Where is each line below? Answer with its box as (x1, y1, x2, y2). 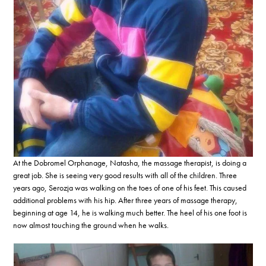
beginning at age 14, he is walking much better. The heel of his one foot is (13, 207, 248, 218)
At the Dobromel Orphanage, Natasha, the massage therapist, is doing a (13, 157, 247, 168)
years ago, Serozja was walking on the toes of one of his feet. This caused (13, 182, 247, 193)
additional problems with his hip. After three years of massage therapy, (13, 194, 238, 205)
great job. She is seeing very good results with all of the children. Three (13, 169, 237, 180)
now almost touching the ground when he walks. (13, 219, 169, 230)
